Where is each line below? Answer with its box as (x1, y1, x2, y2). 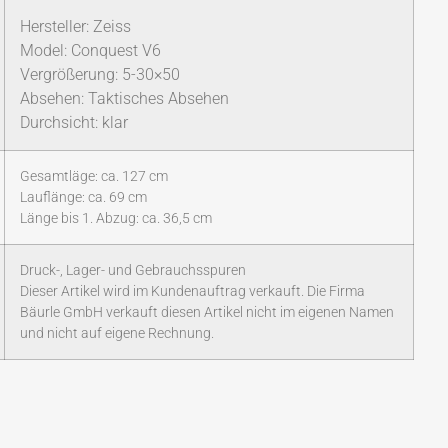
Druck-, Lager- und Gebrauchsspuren (20, 262, 246, 280)
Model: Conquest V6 (20, 41, 161, 61)
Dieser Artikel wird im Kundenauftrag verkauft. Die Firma (20, 283, 365, 301)
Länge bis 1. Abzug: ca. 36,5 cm (20, 210, 212, 228)
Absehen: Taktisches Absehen (20, 89, 229, 109)
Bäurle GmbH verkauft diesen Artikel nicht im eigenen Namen (20, 304, 394, 322)
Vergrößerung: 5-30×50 (20, 65, 180, 85)
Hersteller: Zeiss (20, 17, 131, 37)
